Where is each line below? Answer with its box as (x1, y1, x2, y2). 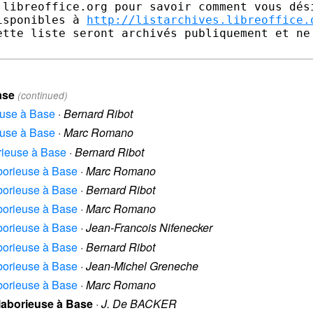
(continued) (17, 89, 68, 103)
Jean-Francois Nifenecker (86, 219, 212, 236)
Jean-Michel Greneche (86, 257, 198, 274)
